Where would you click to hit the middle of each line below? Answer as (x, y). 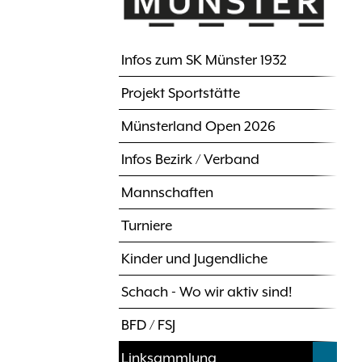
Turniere (147, 226)
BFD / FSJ (148, 325)
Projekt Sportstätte (181, 93)
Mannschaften (167, 193)
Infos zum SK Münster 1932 (204, 60)
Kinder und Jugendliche (194, 259)
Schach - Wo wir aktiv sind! (207, 292)
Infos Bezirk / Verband (190, 160)
